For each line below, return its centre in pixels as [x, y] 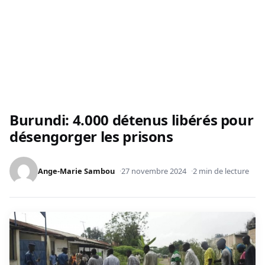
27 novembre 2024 [154, 171]
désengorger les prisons [91, 137]
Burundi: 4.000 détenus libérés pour [132, 120]
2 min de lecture [221, 171]
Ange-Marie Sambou [76, 171]
